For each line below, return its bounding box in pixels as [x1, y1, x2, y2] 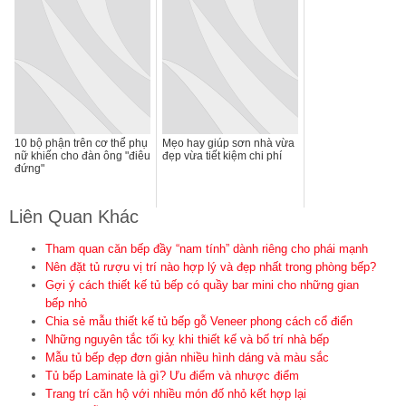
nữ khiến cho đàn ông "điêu [14, 149, 150, 162]
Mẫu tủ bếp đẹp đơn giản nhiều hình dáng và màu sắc [45, 350, 329, 364]
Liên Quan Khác [9, 206, 139, 227]
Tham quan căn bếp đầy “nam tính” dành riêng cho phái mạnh [45, 241, 368, 256]
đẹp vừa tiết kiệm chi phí [162, 149, 282, 162]
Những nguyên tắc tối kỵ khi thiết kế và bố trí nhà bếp [45, 332, 329, 346]
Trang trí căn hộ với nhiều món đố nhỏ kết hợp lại [45, 386, 306, 401]
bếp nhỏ [45, 295, 87, 310]
